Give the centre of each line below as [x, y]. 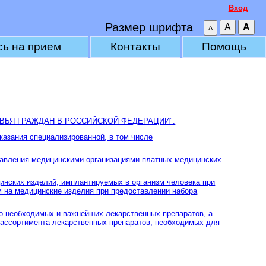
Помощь [224, 47]
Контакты [135, 47]
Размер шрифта [149, 27]
